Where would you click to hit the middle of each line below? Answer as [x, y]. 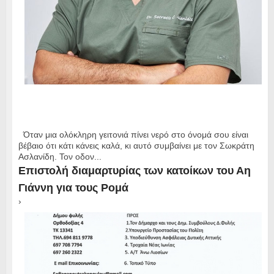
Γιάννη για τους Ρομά [73, 188]
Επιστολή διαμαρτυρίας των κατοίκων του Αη [134, 171]
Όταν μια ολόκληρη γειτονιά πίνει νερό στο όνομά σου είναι [133, 135]
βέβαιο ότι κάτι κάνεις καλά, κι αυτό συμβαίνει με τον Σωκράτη [136, 146]
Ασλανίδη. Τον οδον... [60, 157]
